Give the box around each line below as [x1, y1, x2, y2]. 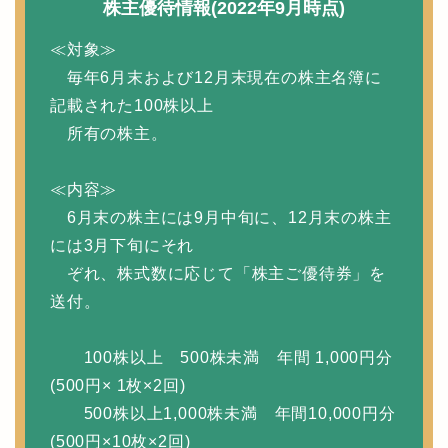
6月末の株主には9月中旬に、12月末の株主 [50, 208, 392, 226]
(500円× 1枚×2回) [50, 376, 186, 394]
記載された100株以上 [50, 96, 214, 114]
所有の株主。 [50, 124, 168, 142]
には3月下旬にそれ [50, 236, 195, 254]
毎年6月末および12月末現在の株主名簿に [50, 68, 382, 86]
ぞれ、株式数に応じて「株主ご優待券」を [50, 264, 387, 282]
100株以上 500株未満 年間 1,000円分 [50, 348, 393, 366]
